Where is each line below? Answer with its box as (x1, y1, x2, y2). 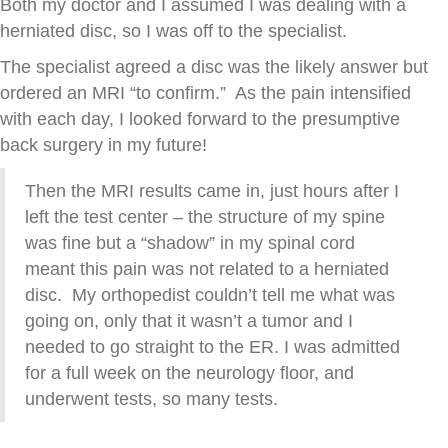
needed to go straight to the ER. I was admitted (25, 337, 400, 358)
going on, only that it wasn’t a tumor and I (25, 311, 353, 332)
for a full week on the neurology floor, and (25, 363, 354, 384)
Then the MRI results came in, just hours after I (25, 181, 399, 202)
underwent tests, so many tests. (25, 389, 278, 410)
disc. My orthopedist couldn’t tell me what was (25, 285, 395, 306)
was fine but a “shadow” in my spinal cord (25, 233, 355, 254)
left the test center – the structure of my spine (25, 207, 385, 228)
